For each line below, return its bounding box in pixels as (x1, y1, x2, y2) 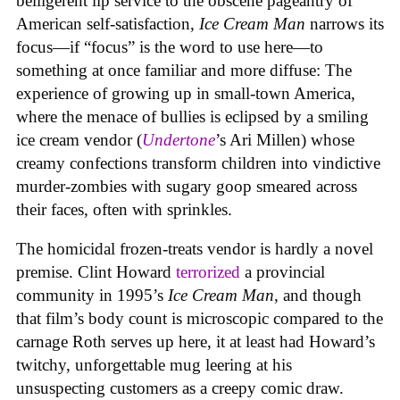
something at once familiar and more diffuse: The (16, 60, 352, 79)
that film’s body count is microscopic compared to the (16, 309, 383, 329)
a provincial (240, 262, 325, 282)
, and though (274, 286, 362, 305)
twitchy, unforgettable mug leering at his (16, 355, 292, 375)
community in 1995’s (16, 286, 168, 305)
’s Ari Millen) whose (215, 129, 354, 149)
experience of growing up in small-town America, (16, 83, 355, 103)
